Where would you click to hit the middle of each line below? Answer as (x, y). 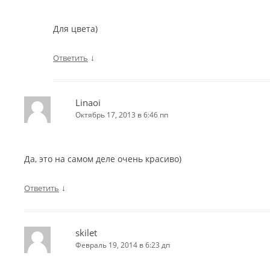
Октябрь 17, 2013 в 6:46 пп (122, 115)
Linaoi (88, 102)
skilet (86, 233)
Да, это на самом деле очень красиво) (103, 159)
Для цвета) (75, 29)
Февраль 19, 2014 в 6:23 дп (123, 245)
